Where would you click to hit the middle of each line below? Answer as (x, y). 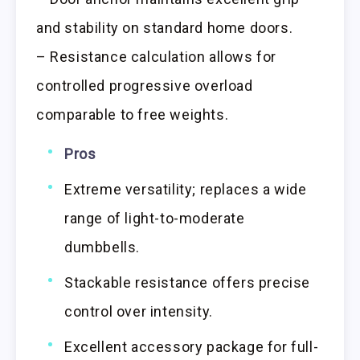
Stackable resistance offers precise (188, 282)
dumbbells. (102, 247)
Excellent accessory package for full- (192, 346)
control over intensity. (139, 311)
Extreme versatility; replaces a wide (186, 189)
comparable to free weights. (133, 115)
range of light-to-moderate (155, 218)
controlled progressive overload (145, 86)
